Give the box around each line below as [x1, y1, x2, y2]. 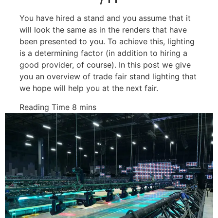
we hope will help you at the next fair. [19, 83, 158, 93]
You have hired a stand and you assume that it [19, 13, 191, 23]
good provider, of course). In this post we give [19, 60, 191, 70]
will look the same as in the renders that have [19, 25, 187, 35]
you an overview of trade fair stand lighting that [19, 72, 197, 81]
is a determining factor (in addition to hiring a [19, 48, 187, 58]
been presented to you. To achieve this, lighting [19, 36, 195, 46]
